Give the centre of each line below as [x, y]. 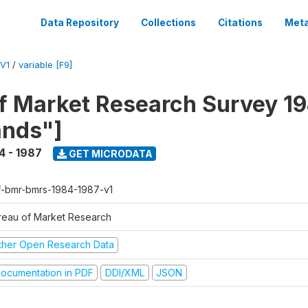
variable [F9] [45, 65]
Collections [168, 23]
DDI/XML [124, 272]
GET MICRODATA [109, 153]
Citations [240, 23]
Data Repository [80, 23]
